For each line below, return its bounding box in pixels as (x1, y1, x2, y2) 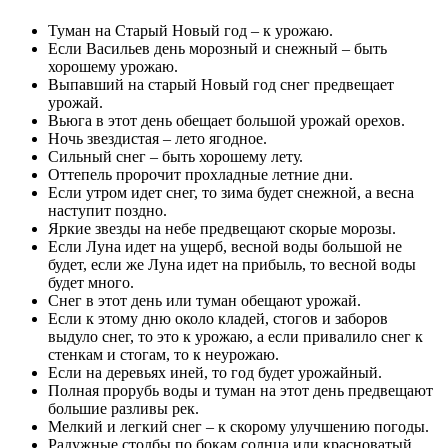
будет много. (48, 273, 134, 291)
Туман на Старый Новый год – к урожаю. (48, 21, 333, 39)
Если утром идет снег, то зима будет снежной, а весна (48, 183, 414, 201)
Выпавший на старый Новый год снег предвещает (48, 75, 394, 93)
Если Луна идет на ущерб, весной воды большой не (48, 237, 402, 255)
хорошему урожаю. (48, 57, 178, 75)
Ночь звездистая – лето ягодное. (48, 129, 267, 147)
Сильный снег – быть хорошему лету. (48, 147, 303, 165)
